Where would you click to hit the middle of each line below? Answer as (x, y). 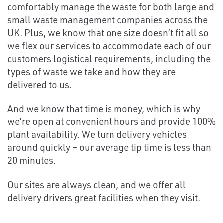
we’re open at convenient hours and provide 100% (111, 121)
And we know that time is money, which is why (104, 109)
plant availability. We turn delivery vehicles (97, 134)
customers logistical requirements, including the (109, 58)
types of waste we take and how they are (92, 71)
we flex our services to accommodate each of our (109, 45)
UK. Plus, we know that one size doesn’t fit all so (108, 32)
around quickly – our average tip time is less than (109, 147)
